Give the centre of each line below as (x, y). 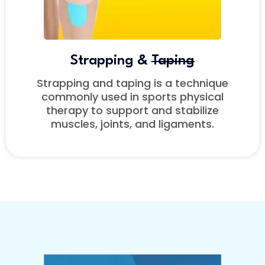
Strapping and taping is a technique (132, 83)
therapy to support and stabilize (132, 111)
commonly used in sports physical (132, 97)
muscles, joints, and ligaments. (132, 124)
